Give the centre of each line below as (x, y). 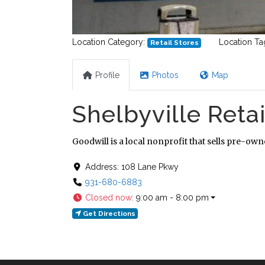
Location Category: (110, 42)
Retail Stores (174, 42)
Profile (107, 75)
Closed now (108, 198)
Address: (103, 167)
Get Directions (109, 214)
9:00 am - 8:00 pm (172, 198)
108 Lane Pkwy (150, 167)
